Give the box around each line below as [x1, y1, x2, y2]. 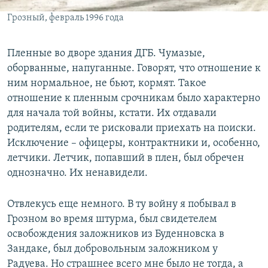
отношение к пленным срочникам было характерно [7, 92, 260, 104]
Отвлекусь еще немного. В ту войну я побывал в [7, 198, 236, 210]
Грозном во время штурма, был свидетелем [7, 213, 217, 225]
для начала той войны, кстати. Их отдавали [7, 107, 217, 119]
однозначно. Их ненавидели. [7, 167, 148, 179]
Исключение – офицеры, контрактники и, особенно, [7, 137, 260, 149]
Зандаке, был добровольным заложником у [7, 243, 218, 255]
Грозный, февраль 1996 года [7, 13, 124, 23]
